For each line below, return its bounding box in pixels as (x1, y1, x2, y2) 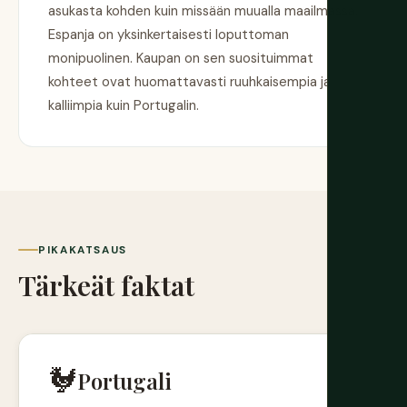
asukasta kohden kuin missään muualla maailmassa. (48, 2, 358, 21)
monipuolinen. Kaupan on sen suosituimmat (48, 49, 313, 68)
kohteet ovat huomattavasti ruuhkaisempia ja (48, 73, 331, 92)
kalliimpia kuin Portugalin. (48, 96, 199, 115)
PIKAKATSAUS (38, 242, 127, 257)
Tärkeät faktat (18, 265, 194, 303)
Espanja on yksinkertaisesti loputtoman (48, 25, 289, 45)
